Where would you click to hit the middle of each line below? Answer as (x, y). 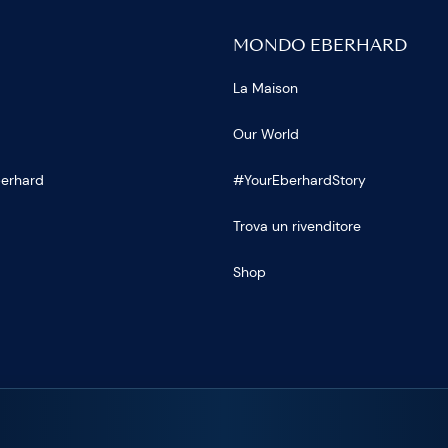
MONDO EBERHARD (319, 46)
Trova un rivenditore (296, 225)
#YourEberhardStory (299, 179)
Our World (265, 133)
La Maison (265, 87)
